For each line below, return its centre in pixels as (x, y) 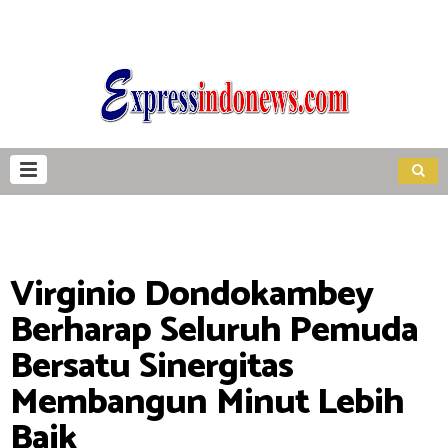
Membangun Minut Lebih (207, 402)
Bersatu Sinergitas (151, 366)
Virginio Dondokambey (191, 294)
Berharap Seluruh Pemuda (214, 330)
